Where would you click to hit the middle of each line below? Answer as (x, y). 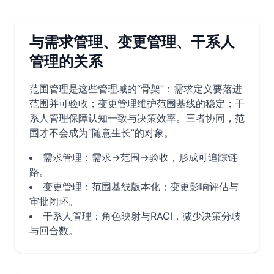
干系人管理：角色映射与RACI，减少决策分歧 (142, 216)
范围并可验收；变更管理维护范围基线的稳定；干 (137, 103)
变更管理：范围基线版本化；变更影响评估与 (141, 187)
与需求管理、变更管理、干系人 (132, 42)
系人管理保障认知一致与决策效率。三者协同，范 (137, 118)
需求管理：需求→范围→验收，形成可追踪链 (140, 157)
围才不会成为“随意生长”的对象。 (102, 133)
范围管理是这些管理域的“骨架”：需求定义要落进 (136, 89)
